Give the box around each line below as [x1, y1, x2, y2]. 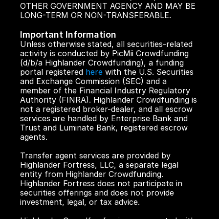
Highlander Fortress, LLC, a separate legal [20, 160, 178, 170]
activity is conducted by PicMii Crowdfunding [20, 48, 189, 58]
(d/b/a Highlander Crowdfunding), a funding [20, 58, 184, 67]
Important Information [20, 29, 116, 40]
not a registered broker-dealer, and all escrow [20, 104, 193, 114]
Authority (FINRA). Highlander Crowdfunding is [20, 95, 197, 105]
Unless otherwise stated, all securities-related [20, 39, 193, 49]
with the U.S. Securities [102, 67, 194, 77]
